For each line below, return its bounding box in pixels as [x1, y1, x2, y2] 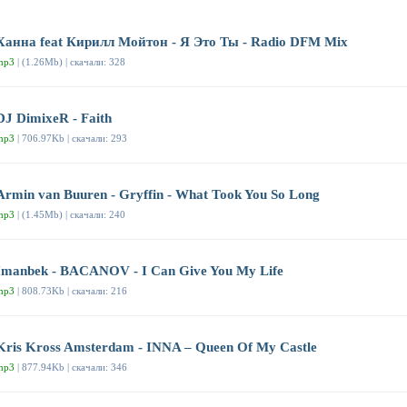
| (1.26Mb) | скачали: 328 [15, 56, 125, 68]
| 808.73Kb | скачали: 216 [15, 285, 127, 297]
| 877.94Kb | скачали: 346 [15, 362, 127, 373]
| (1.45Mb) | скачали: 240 [15, 209, 125, 221]
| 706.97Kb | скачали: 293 [15, 133, 127, 144]
